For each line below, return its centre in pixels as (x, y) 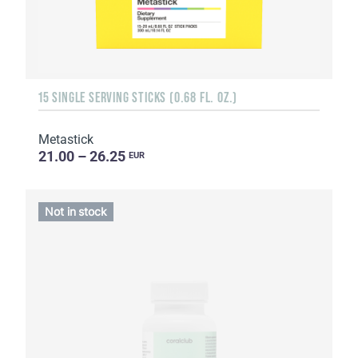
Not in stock (76, 211)
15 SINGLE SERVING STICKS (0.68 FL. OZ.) (138, 98)
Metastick (66, 140)
